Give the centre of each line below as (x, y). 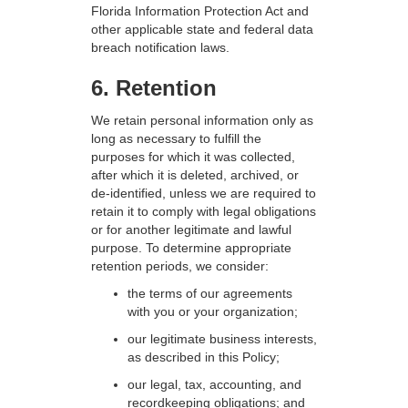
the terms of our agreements (210, 293)
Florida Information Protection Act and (200, 11)
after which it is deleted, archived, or (195, 175)
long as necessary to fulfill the (176, 138)
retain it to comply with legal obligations (204, 211)
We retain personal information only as (202, 120)
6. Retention (154, 88)
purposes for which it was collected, (193, 157)
